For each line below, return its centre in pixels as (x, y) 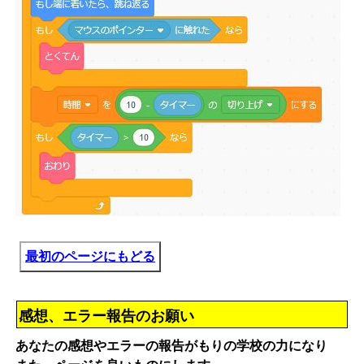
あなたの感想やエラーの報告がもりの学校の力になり (171, 346)
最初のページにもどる (90, 257)
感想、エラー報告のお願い (106, 316)
